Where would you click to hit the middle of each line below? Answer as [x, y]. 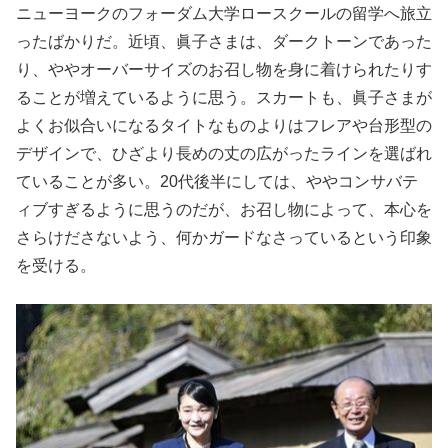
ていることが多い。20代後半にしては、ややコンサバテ [217, 181]
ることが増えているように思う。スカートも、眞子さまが [224, 97]
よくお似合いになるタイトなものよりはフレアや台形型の [224, 125]
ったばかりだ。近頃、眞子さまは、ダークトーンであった [224, 41]
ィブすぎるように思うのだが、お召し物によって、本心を [224, 209]
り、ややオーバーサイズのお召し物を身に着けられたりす [224, 69]
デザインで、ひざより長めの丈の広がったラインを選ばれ [224, 153]
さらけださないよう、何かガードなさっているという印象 [224, 237]
